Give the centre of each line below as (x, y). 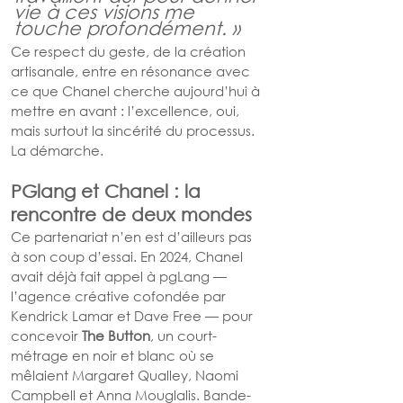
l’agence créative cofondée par (120, 296)
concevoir (46, 336)
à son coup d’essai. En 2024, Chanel (129, 256)
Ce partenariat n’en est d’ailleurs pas (133, 237)
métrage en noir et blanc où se (114, 355)
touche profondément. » (127, 28)
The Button (116, 336)
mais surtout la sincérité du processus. (134, 130)
